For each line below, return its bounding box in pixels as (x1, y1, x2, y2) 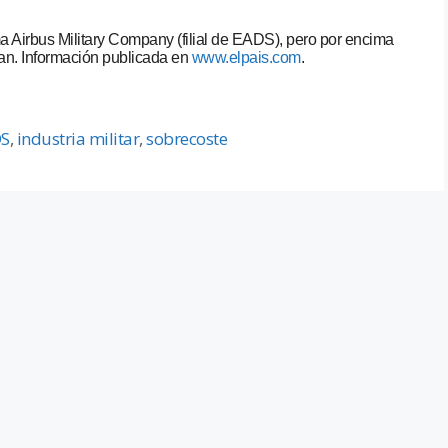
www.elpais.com (191, 49, 301, 67)
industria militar (16, 127, 140, 151)
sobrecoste (146, 127, 228, 151)
